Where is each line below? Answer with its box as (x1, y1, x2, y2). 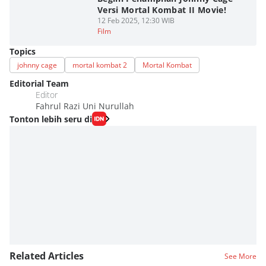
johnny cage (17, 60, 57, 70)
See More (224, 251, 256, 261)
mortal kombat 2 (72, 60, 127, 70)
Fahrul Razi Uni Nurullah (36, 100, 134, 112)
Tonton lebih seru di (9, 113, 92, 125)
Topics (9, 46, 36, 57)
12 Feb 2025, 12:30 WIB (97, 15, 175, 26)
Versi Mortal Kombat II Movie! (97, 4, 227, 15)
